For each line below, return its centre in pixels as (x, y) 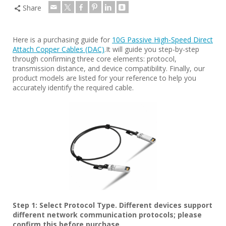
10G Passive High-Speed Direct (162, 40)
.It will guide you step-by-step (152, 49)
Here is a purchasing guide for (62, 40)
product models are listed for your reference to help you (104, 78)
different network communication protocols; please (107, 215)
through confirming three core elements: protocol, (95, 59)
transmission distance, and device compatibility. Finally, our (109, 68)
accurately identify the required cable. (73, 88)
